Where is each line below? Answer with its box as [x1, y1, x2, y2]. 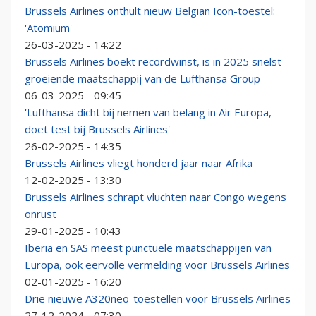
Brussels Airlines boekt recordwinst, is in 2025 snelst [25, 54, 281, 69]
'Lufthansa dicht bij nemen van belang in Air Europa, [25, 105, 272, 120]
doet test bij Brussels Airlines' [25, 122, 170, 137]
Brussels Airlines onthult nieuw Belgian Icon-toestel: [25, 4, 275, 18]
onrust [25, 207, 56, 221]
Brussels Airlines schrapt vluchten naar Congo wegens [25, 190, 286, 205]
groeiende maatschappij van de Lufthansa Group [25, 71, 260, 86]
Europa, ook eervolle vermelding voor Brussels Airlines [25, 257, 290, 272]
